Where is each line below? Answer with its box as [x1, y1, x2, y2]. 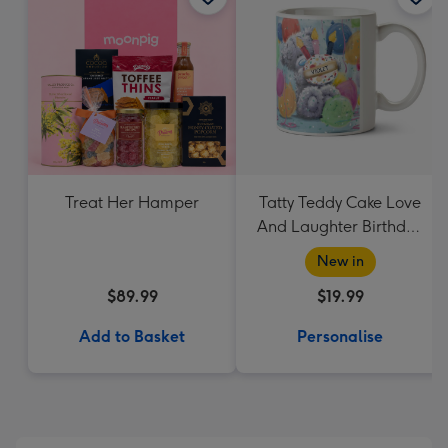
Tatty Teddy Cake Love [259, 193, 421, 212]
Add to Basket [79, 327, 185, 346]
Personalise [297, 327, 383, 346]
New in [316, 253, 364, 270]
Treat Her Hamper [65, 193, 199, 212]
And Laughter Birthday [257, 217, 423, 236]
